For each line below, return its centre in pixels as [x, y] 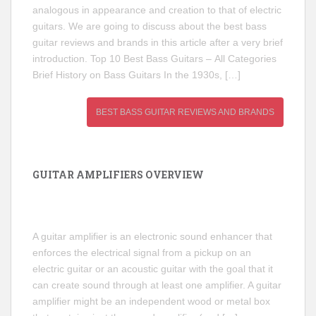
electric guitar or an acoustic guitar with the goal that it [153, 269]
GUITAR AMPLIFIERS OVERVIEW [118, 175]
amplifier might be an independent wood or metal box [151, 301]
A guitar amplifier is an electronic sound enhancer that [152, 236]
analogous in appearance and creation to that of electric [157, 10]
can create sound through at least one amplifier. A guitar [157, 285]
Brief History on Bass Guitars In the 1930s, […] [136, 75]
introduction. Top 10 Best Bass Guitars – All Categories [154, 59]
